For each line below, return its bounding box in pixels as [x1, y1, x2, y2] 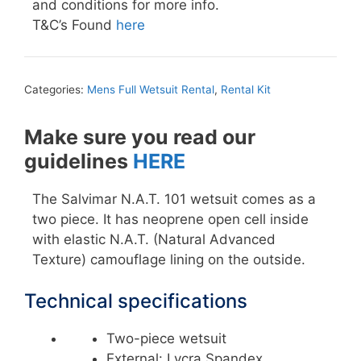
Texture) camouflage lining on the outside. [32, 251, 305, 268]
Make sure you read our [24, 124, 255, 149]
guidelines [24, 148, 133, 173]
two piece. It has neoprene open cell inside [32, 210, 309, 227]
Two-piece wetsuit [106, 330, 226, 347]
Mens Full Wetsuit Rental [87, 82, 214, 96]
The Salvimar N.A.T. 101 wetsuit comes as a [32, 190, 316, 207]
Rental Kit [221, 82, 271, 96]
